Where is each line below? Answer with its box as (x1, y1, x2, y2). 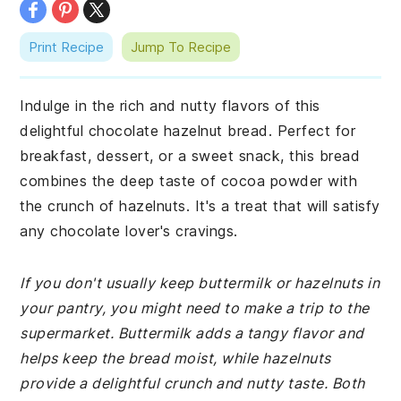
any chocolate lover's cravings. (20, 222, 238, 240)
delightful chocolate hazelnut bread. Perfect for (20, 122, 356, 140)
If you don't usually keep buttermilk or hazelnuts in (20, 274, 380, 292)
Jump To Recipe (131, 38, 232, 55)
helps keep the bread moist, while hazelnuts (20, 349, 331, 367)
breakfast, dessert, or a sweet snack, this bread (20, 147, 361, 165)
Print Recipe (29, 38, 105, 55)
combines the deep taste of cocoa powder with (20, 172, 358, 190)
